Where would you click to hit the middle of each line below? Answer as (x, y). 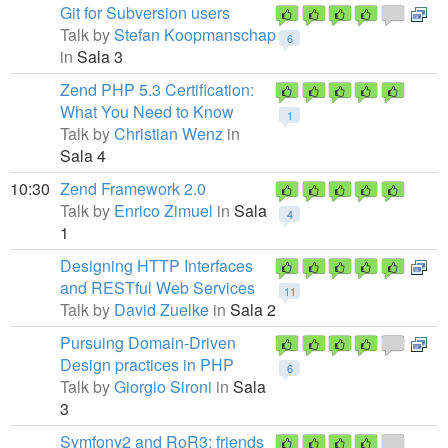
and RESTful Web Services (157, 287)
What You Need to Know (147, 111)
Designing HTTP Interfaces (156, 265)
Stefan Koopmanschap (195, 34)
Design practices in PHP (147, 364)
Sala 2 (251, 309)
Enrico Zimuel (163, 210)
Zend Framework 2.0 (133, 188)
